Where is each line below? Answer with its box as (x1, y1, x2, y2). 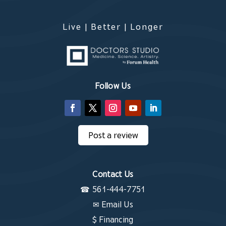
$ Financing (92, 215, 134, 224)
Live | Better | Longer (63, 21, 163, 32)
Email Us (101, 200, 134, 209)
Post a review (88, 130, 138, 141)
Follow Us (95, 81, 131, 91)
